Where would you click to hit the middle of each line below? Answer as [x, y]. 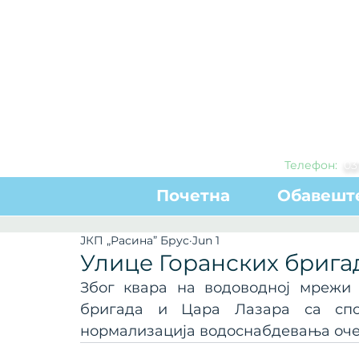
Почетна [193, 196]
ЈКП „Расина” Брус [135, 240]
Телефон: [313, 165]
